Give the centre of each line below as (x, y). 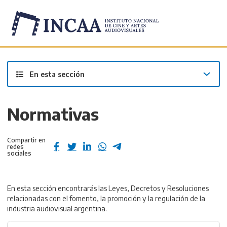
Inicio (16, 39)
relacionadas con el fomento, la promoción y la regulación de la (106, 198)
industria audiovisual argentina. (57, 209)
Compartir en (27, 140)
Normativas (53, 114)
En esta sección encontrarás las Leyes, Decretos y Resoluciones (108, 188)
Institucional (51, 39)
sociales (20, 153)
